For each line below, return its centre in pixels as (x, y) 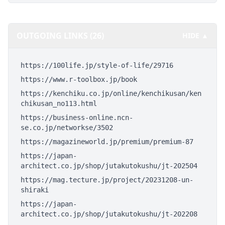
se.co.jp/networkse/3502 (67, 128)
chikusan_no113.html (59, 103)
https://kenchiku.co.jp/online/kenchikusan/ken (111, 93)
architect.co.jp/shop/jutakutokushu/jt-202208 (109, 214)
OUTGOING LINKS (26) (60, 36)
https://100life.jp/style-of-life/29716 (97, 65)
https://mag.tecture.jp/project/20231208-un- (107, 180)
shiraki (35, 190)
